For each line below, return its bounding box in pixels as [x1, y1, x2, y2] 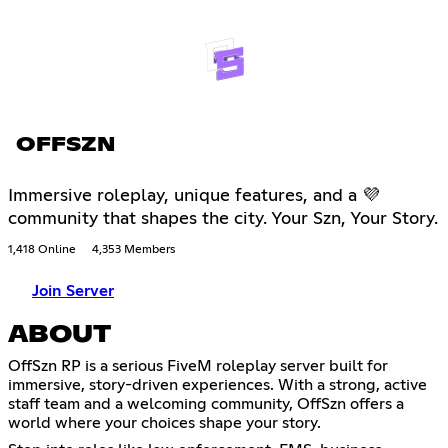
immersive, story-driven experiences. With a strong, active [8, 376, 427, 393]
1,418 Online [8, 243, 76, 256]
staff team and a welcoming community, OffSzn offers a [8, 395, 404, 412]
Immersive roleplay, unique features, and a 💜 [8, 186, 380, 205]
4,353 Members [92, 243, 175, 256]
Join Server [32, 282, 114, 299]
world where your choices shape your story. [8, 414, 321, 431]
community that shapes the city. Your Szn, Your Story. [8, 209, 438, 228]
